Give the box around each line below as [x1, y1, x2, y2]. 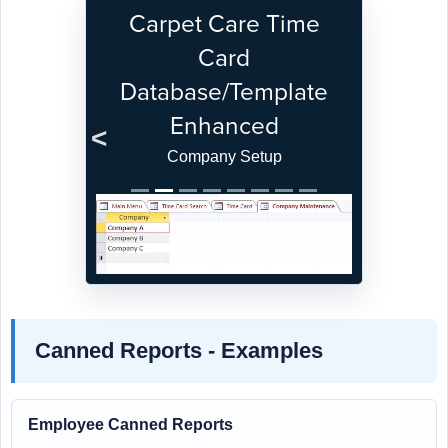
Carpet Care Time [128, 9, 320, 39]
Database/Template [120, 77, 328, 107]
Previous [97, 141, 166, 159]
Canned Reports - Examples [35, 337, 323, 363]
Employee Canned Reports [28, 415, 233, 433]
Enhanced [169, 111, 279, 141]
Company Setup [166, 147, 282, 165]
